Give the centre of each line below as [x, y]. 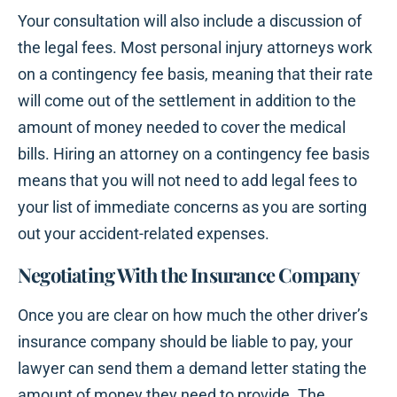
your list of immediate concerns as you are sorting [192, 207]
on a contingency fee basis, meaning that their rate [195, 74]
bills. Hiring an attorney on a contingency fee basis [194, 154]
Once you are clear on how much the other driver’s [193, 315]
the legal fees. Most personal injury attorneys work [195, 48]
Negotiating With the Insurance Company [189, 275]
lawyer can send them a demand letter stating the [192, 369]
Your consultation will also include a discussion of [190, 21]
